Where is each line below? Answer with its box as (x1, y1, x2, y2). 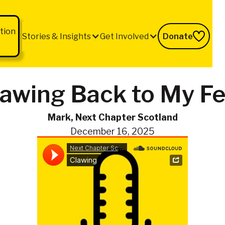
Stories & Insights (22, 31, 91, 41)
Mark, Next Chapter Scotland (47, 112, 178, 123)
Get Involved (100, 31, 149, 41)
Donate (163, 31, 193, 41)
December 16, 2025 (70, 126, 155, 137)
